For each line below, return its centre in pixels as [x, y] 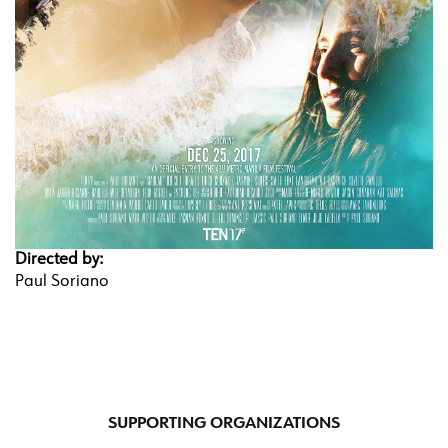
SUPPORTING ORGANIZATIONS [224, 423]
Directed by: [61, 259]
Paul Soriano [62, 281]
